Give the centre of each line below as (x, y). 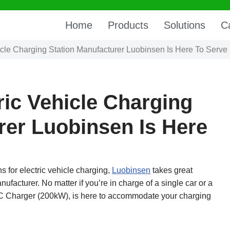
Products (128, 25)
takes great (171, 170)
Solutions (184, 25)
